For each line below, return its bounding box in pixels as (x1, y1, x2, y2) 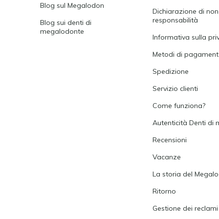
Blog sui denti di (40, 18, 91, 27)
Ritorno (153, 187, 176, 196)
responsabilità (153, 16, 198, 24)
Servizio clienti (153, 84, 198, 93)
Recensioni (153, 135, 187, 144)
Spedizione (153, 67, 189, 76)
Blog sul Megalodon (40, 1, 104, 10)
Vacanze (153, 153, 181, 161)
